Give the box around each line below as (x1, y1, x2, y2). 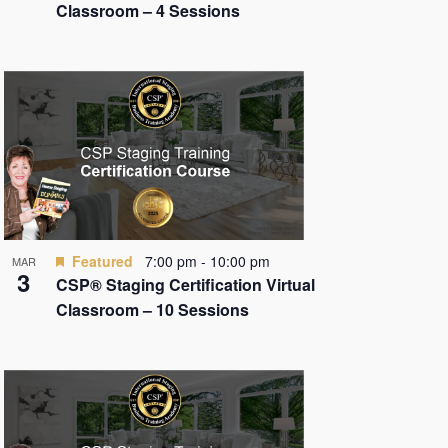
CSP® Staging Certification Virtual (55, 273, 315, 296)
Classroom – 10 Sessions (55, 298, 249, 321)
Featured (71, 251, 133, 271)
